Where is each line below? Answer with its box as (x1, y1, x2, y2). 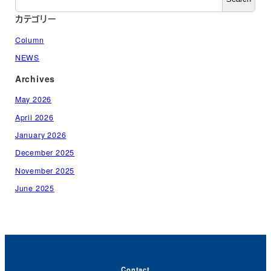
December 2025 (15, 147, 75, 158)
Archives (15, 72, 56, 85)
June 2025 (15, 183, 54, 194)
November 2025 (15, 165, 75, 176)
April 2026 (15, 111, 54, 123)
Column (15, 34, 44, 45)
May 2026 (15, 94, 52, 105)
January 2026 (15, 129, 67, 140)
